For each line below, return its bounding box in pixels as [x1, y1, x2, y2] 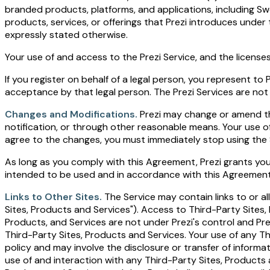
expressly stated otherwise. [5, 28, 128, 42]
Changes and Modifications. [5, 108, 137, 121]
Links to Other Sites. [5, 190, 102, 204]
